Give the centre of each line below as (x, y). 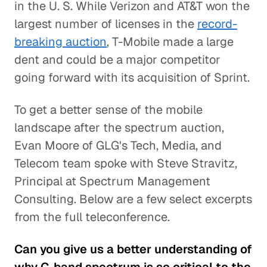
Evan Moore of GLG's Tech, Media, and (118, 145)
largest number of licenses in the (106, 24)
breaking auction (60, 42)
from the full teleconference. (92, 217)
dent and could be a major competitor (117, 60)
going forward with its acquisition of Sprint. (132, 77)
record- (217, 24)
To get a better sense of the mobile (108, 110)
